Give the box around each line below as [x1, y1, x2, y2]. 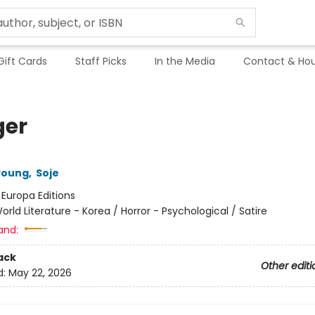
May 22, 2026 [8, 266, 72, 281]
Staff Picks [75, 54, 127, 68]
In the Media [155, 54, 215, 68]
